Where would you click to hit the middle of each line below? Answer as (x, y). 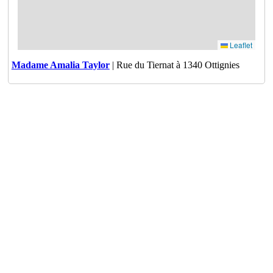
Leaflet (240, 44)
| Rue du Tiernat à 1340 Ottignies (174, 65)
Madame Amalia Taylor (60, 65)
